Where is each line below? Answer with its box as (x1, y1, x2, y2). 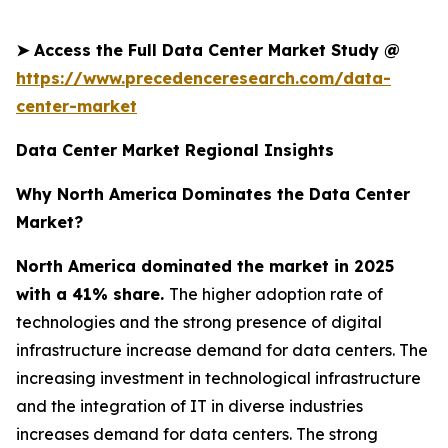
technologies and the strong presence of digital (16, 311, 382, 332)
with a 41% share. (16, 283, 169, 304)
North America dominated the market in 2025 (16, 255, 394, 276)
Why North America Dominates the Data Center (16, 183, 410, 204)
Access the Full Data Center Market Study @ (34, 39, 400, 60)
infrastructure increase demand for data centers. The (16, 339, 428, 360)
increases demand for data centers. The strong (16, 423, 378, 444)
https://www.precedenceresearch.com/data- (16, 67, 391, 88)
